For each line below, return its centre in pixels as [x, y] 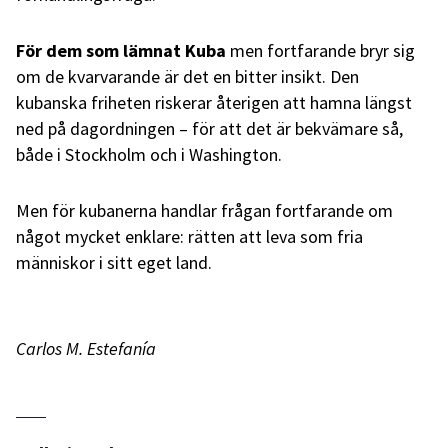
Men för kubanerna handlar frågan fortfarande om [204, 210]
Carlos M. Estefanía [86, 348]
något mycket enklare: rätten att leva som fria [189, 236]
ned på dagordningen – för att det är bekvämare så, [209, 128]
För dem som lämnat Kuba [121, 50]
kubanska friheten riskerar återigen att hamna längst [214, 102]
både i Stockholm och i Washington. [149, 154]
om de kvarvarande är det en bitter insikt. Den [187, 76]
